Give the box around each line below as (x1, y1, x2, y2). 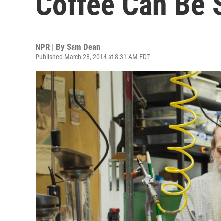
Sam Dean (67, 42, 100, 52)
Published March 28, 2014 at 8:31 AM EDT (36, 53, 150, 61)
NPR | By (36, 42, 67, 52)
